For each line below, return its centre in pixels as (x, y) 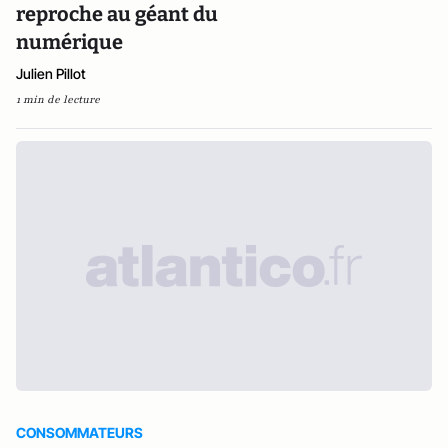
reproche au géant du (117, 14)
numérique (69, 42)
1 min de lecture (58, 99)
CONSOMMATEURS (79, 432)
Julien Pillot (51, 73)
